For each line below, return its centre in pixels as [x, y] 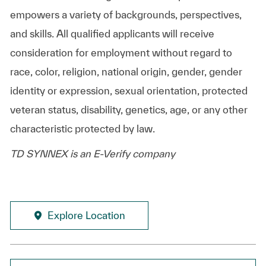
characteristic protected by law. [82, 128]
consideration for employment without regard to [121, 52]
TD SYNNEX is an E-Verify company [92, 153]
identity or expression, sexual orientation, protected [129, 90]
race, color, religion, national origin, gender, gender [126, 71]
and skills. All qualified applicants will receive [112, 33]
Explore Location [86, 215]
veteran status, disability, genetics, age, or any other [129, 109]
